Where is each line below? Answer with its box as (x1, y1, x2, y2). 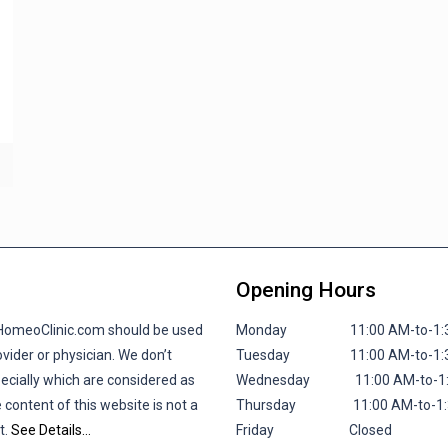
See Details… (11, 421, 92, 438)
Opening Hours (236, 277, 377, 302)
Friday (236, 421, 350, 438)
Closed (349, 421, 393, 438)
